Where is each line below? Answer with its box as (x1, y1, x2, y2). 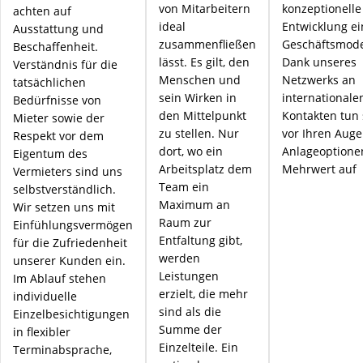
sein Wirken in (159, 90, 237, 105)
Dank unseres (282, 54, 357, 70)
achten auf (13, 3, 71, 19)
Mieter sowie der (13, 110, 105, 126)
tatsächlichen (13, 75, 86, 90)
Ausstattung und (13, 21, 104, 36)
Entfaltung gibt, (159, 233, 242, 248)
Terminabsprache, (13, 342, 112, 357)
